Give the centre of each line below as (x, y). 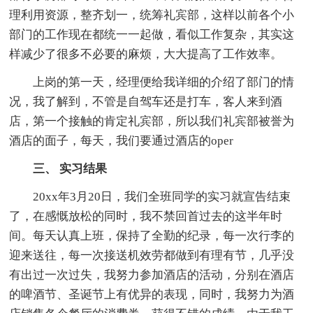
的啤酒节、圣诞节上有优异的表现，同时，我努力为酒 (152, 294)
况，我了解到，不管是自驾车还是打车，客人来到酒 (146, 101)
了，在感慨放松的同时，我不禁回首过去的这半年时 (146, 216)
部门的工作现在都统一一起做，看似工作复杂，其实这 (152, 34)
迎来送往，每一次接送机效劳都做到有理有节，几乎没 (152, 255)
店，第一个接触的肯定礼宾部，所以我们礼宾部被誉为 (152, 121)
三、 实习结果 (58, 168)
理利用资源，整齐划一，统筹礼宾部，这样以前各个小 (152, 15)
